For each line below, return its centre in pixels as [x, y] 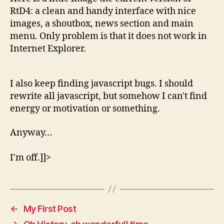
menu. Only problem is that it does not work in [108, 36]
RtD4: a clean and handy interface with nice [103, 11]
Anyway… [31, 132]
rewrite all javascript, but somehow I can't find [108, 96]
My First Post [50, 208]
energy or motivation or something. [85, 109]
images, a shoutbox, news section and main [102, 24]
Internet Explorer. [48, 49]
